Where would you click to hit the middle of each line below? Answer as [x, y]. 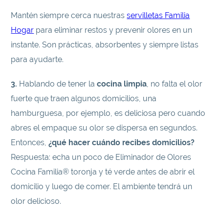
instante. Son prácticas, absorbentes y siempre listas [105, 45]
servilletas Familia [158, 16]
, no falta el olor [175, 84]
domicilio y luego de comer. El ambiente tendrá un [102, 187]
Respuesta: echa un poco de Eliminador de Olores [101, 157]
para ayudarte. [37, 60]
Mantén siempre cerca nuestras [69, 16]
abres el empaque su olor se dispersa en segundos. [104, 128]
